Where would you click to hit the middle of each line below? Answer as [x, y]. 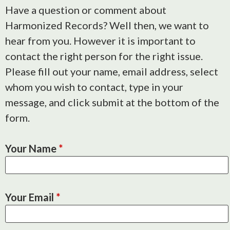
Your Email [31, 197]
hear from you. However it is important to [100, 41]
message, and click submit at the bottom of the [112, 102]
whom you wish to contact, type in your [94, 87]
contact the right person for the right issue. [104, 56]
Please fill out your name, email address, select [112, 71]
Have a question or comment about [86, 10]
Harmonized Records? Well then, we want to [107, 25]
